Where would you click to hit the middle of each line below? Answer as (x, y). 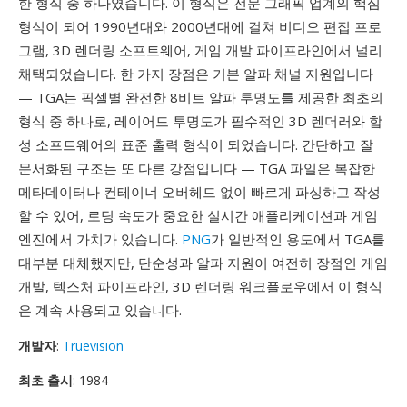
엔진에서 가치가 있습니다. (100, 239)
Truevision (93, 346)
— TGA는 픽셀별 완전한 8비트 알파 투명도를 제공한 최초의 (201, 97)
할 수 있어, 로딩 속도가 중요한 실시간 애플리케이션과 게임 (198, 215)
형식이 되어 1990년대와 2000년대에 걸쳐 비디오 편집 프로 (200, 26)
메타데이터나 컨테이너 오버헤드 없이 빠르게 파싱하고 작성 (199, 192)
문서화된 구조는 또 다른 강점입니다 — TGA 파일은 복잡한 (197, 168)
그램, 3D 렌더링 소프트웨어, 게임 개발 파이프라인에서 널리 (200, 50)
